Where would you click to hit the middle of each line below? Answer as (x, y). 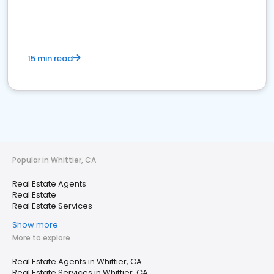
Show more (35, 225)
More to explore (41, 238)
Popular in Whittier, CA (54, 160)
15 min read (50, 58)
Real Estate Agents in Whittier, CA (77, 261)
